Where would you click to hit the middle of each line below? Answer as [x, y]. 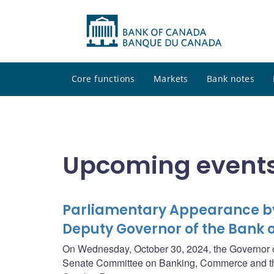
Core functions [103, 79]
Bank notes [231, 79]
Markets [171, 79]
